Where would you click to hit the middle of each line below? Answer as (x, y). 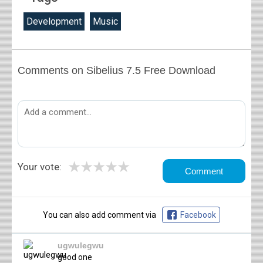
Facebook (198, 215)
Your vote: (40, 166)
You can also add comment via (100, 215)
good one (75, 257)
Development (54, 21)
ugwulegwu (81, 245)
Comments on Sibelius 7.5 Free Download (117, 70)
